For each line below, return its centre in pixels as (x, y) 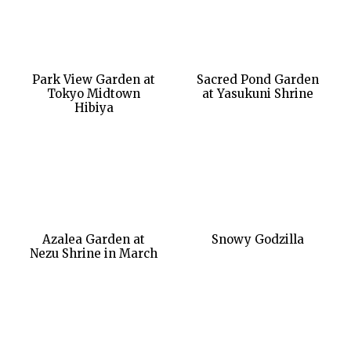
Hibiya (94, 107)
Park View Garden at (94, 79)
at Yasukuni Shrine (257, 93)
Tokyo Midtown (94, 93)
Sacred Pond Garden (257, 79)
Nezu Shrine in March (94, 253)
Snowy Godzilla (257, 239)
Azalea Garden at (94, 239)
